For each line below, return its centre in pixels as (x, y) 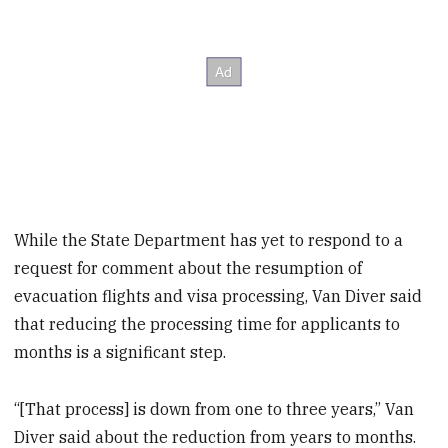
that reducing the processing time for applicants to (207, 323)
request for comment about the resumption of (188, 267)
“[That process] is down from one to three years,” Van (214, 408)
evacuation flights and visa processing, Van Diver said (218, 295)
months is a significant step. (120, 351)
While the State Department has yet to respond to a (209, 239)
